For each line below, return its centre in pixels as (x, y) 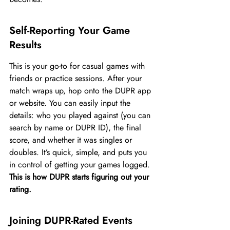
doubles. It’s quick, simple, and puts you (79, 152)
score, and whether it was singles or (72, 140)
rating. (20, 189)
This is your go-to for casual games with (78, 66)
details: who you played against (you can (81, 115)
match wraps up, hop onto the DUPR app (81, 91)
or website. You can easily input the (71, 103)
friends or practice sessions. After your (77, 78)
